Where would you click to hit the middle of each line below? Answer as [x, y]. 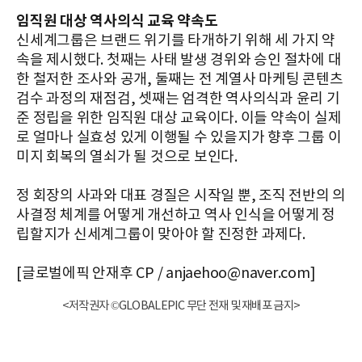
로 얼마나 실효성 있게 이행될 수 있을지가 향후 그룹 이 [179, 137]
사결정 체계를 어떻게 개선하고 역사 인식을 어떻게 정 [176, 215]
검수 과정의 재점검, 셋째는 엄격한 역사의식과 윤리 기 [178, 99]
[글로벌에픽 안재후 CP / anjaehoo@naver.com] [166, 273]
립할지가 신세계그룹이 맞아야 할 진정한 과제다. [161, 234]
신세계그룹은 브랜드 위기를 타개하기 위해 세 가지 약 [176, 40]
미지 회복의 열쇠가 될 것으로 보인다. [127, 157]
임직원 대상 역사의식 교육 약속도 [117, 21]
